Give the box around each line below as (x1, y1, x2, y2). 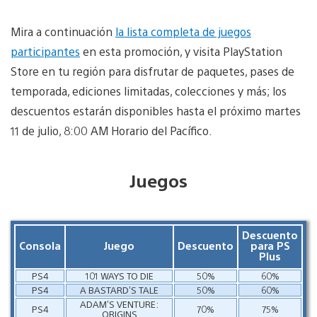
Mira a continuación (11, 23, 115, 39)
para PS (250, 238, 290, 252)
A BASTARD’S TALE (80, 283, 158, 296)
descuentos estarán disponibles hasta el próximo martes (11, 103, 301, 118)
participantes (11, 43, 80, 59)
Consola (19, 238, 61, 252)
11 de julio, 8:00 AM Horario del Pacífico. (11, 122, 212, 138)
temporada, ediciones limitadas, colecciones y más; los (11, 83, 287, 98)
